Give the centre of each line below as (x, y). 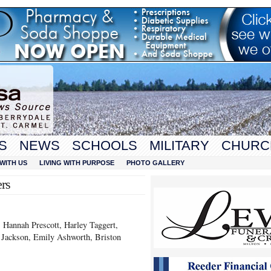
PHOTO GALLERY (155, 163)
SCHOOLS (105, 145)
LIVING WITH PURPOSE (77, 163)
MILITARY (179, 145)
